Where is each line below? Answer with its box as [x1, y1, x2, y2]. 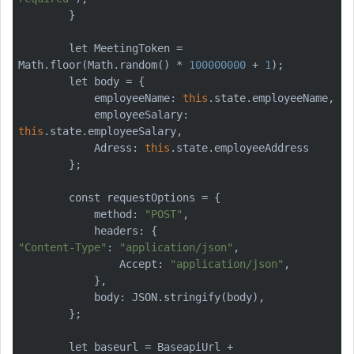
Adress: [94, 141, 145, 154]
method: [94, 207, 145, 220]
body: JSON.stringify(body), [18, 290, 94, 303]
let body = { [18, 74, 69, 88]
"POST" [145, 207, 183, 220]
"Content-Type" [18, 240, 107, 254]
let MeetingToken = [18, 41, 69, 55]
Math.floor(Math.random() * [18, 58, 189, 71]
